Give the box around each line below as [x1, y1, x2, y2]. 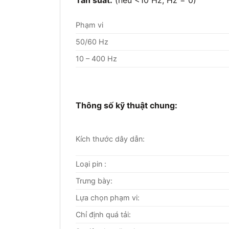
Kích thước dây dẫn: [76, 134, 145, 144]
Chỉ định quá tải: [76, 210, 131, 219]
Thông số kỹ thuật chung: [76, 100, 177, 111]
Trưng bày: [76, 176, 112, 186]
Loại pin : [76, 159, 106, 169]
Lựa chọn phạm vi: [76, 193, 140, 202]
